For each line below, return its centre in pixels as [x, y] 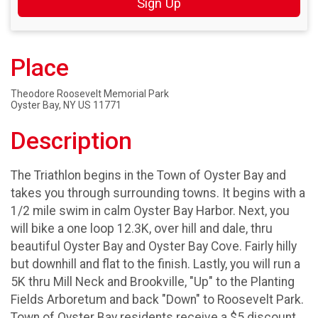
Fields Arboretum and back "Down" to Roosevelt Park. [157, 299]
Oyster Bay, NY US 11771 [66, 105]
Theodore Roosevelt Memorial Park [90, 94]
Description [71, 141]
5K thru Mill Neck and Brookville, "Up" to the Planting [153, 281]
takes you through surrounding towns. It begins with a [158, 193]
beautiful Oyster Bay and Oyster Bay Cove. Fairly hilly [154, 246]
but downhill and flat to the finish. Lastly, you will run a [155, 264]
